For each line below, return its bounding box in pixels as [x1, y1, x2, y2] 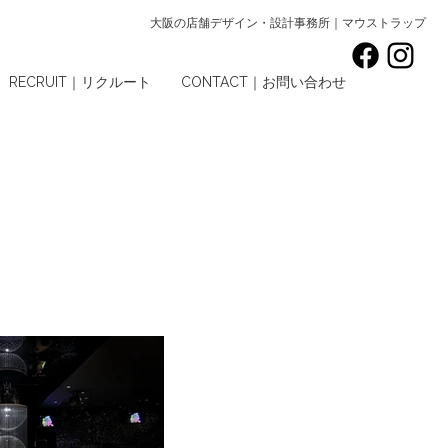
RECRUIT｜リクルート [9, 74, 151, 90]
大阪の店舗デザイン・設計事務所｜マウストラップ [150, 18, 426, 30]
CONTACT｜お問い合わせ [181, 74, 346, 90]
